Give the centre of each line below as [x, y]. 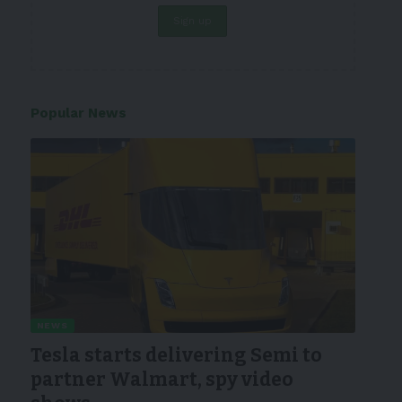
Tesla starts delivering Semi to [176, 356]
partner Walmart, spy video [162, 380]
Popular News [78, 113]
